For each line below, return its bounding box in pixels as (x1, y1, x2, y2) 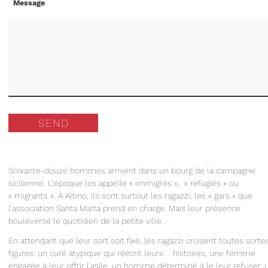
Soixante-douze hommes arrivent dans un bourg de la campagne (8, 166, 255, 176)
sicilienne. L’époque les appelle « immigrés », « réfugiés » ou (8, 178, 239, 188)
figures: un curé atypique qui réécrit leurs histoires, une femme (8, 248, 255, 258)
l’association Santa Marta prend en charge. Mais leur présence (8, 203, 240, 214)
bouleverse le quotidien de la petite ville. (8, 216, 163, 226)
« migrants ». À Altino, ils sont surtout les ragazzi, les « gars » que (8, 191, 252, 201)
